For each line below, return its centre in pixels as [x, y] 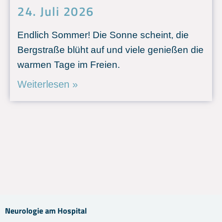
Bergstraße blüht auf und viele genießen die [111, 50]
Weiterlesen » [48, 84]
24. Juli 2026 [56, 12]
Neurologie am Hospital [46, 211]
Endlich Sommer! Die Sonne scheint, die [103, 35]
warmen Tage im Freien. [69, 65]
